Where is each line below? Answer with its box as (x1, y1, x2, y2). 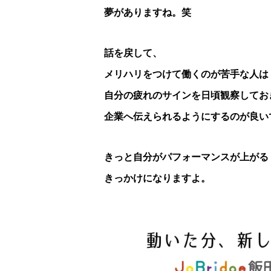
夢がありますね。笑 (104, 7, 191, 18)
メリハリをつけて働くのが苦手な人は (104, 69, 269, 80)
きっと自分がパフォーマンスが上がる (104, 152, 269, 163)
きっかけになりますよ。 (104, 173, 211, 184)
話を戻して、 (104, 48, 162, 59)
